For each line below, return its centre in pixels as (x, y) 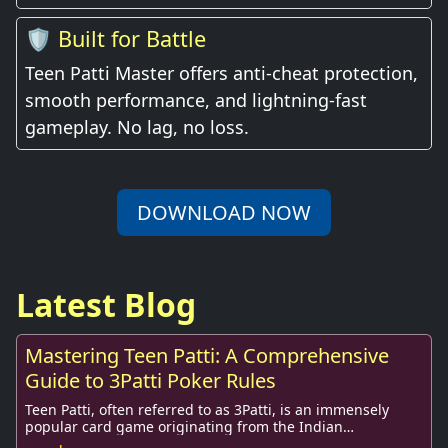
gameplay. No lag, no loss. (137, 127)
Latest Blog (106, 304)
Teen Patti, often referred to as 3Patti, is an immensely (207, 409)
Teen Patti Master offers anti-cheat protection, (221, 73)
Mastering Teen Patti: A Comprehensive (207, 355)
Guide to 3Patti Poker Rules (150, 380)
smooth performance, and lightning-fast (196, 100)
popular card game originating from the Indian (184, 426)
